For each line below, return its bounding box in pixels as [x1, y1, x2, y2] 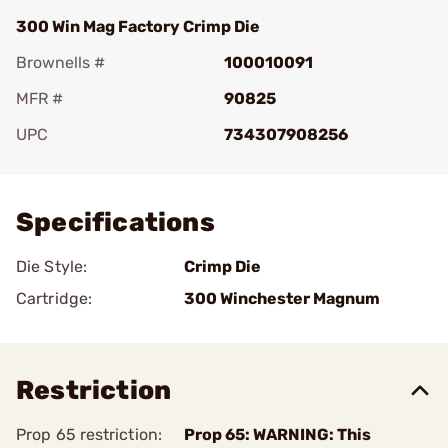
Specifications [16, 207, 215, 238]
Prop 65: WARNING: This [184, 425, 371, 444]
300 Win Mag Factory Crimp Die [16, 17, 260, 36]
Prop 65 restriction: [16, 425, 162, 444]
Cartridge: [16, 289, 92, 308]
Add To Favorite [44, 153, 162, 172]
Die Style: [16, 257, 87, 276]
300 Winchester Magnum [184, 289, 380, 308]
